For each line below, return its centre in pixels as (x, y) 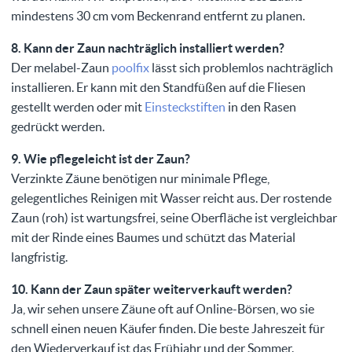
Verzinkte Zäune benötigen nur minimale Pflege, (140, 179)
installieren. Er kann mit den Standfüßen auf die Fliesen (158, 88)
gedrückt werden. (58, 127)
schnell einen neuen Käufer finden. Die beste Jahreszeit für (168, 329)
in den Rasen (261, 107)
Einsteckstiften (185, 107)
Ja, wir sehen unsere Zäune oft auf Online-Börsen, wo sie (163, 309)
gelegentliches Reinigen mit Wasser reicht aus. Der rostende (171, 198)
